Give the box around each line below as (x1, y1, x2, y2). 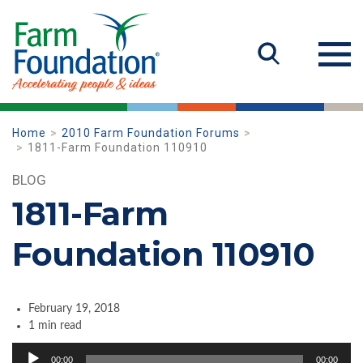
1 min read (28, 320, 82, 331)
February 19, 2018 (28, 303, 120, 314)
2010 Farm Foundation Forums (62, 126, 240, 139)
